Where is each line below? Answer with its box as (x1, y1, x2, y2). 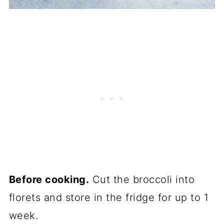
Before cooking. (8, 173, 89, 186)
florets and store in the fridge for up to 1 (8, 191, 209, 204)
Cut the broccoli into (89, 173, 195, 186)
